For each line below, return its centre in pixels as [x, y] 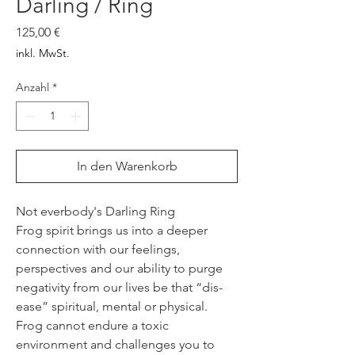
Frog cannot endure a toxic [92, 325]
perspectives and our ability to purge [119, 268]
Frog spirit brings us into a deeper [112, 230]
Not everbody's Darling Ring [95, 211]
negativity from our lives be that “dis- [119, 287]
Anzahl [32, 87]
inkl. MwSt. [43, 53]
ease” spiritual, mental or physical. [112, 306]
